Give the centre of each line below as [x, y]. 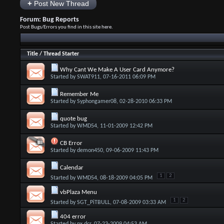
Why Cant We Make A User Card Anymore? [117, 70]
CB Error [71, 143]
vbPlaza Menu [78, 192]
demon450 [90, 150]
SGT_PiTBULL [93, 202]
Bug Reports [60, 20]
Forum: [31, 20]
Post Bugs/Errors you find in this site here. [66, 27]
